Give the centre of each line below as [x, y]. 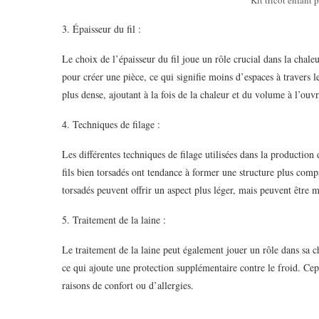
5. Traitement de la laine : [114, 219]
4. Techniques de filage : [111, 124]
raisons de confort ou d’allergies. [128, 285]
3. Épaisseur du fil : [101, 28]
